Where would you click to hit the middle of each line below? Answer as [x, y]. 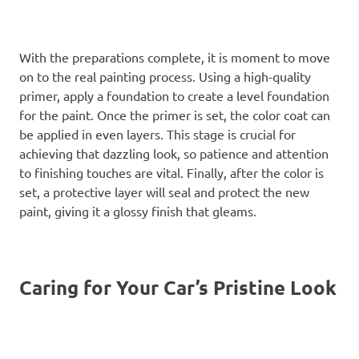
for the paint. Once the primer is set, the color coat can [175, 114]
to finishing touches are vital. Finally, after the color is [171, 172]
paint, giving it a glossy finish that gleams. [138, 210]
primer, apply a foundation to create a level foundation [174, 95]
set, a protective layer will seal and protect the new [164, 191]
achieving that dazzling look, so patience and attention [174, 153]
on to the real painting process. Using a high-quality [165, 76]
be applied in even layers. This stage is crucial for [157, 133]
